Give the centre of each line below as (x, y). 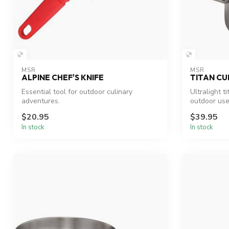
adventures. (41, 101)
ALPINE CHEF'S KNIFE (63, 77)
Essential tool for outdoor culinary (77, 91)
